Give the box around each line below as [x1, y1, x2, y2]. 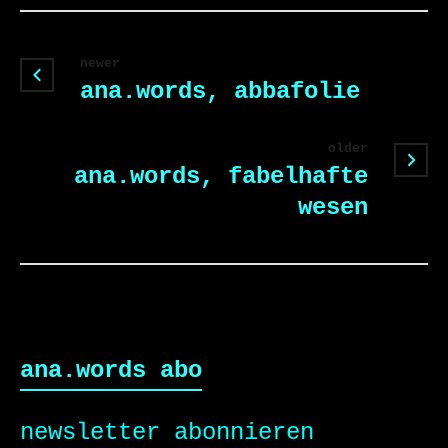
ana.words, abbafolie [80, 78, 360, 105]
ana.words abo [20, 357, 202, 384]
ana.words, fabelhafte [74, 163, 368, 190]
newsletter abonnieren [20, 419, 314, 446]
